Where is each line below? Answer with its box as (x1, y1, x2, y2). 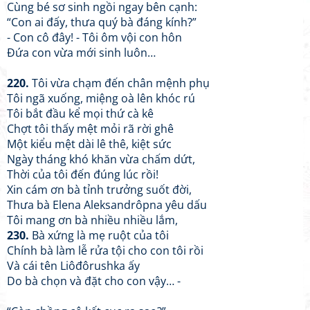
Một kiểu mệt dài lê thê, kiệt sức (7, 136, 172, 152)
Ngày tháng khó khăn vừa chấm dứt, (7, 152, 195, 167)
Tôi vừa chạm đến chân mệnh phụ (29, 75, 210, 91)
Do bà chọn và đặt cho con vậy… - (7, 273, 181, 289)
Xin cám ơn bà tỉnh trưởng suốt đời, (7, 182, 192, 197)
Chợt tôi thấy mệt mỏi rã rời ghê (7, 121, 174, 136)
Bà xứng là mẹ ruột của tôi (29, 228, 169, 243)
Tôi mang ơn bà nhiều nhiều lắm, (7, 212, 178, 228)
